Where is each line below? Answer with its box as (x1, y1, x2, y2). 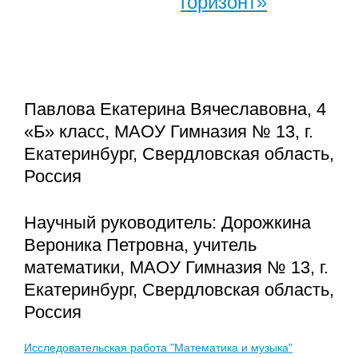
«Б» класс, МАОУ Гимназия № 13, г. (24, 121, 313, 141)
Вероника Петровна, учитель (24, 234, 257, 255)
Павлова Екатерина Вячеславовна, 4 (24, 98, 326, 119)
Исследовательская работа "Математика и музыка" (24, 340, 292, 354)
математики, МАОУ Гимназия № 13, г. (24, 257, 328, 277)
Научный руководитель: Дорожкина (24, 212, 311, 233)
